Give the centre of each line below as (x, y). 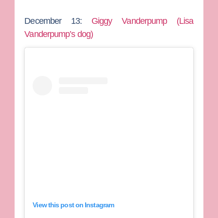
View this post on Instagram (73, 205)
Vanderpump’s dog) (59, 34)
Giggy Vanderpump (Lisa (143, 21)
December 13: (58, 21)
